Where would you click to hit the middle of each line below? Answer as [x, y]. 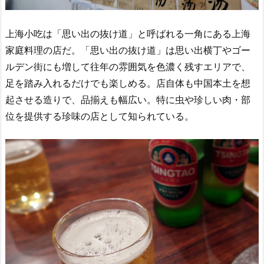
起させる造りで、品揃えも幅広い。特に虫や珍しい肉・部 [128, 99]
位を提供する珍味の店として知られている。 [100, 116]
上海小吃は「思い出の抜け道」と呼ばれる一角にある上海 [128, 33]
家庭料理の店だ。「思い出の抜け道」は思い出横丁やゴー [128, 50]
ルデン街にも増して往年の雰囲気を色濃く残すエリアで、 [128, 66]
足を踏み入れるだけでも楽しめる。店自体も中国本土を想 [128, 83]
